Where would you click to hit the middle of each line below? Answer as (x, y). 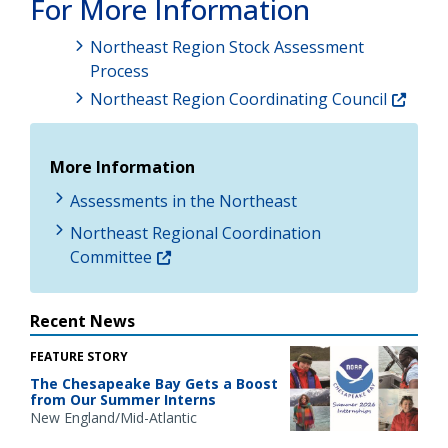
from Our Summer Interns (123, 399)
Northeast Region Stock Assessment (227, 46)
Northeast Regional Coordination (195, 232)
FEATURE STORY (79, 356)
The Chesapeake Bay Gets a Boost (154, 383)
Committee (111, 256)
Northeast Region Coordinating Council (238, 98)
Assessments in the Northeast (183, 200)
